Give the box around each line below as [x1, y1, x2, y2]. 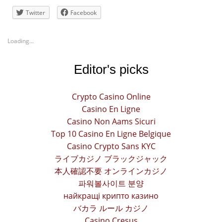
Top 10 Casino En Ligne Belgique [51, 128, 171, 140]
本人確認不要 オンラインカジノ [55, 166, 167, 177]
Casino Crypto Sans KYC [66, 141, 156, 152]
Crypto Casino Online [71, 91, 151, 103]
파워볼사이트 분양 [78, 178, 144, 189]
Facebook [70, 8, 97, 17]
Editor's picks [73, 62, 149, 77]
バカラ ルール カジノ [73, 203, 149, 214]
